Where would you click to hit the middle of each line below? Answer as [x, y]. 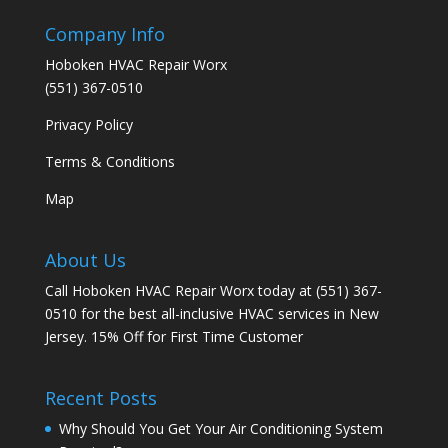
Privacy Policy [88, 124]
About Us [85, 260]
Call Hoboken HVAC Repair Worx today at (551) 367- [213, 291]
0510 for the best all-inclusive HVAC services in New [211, 314]
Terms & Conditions [109, 161]
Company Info [104, 34]
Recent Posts [100, 398]
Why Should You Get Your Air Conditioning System [220, 429]
